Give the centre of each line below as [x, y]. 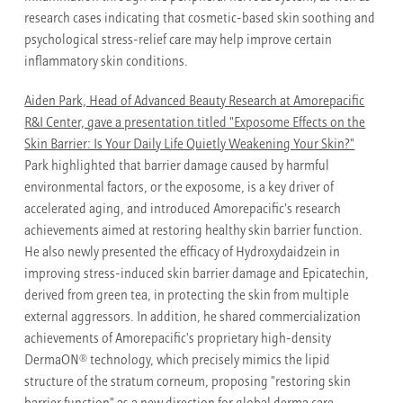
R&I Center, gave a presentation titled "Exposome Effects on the [195, 124]
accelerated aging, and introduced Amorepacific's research [183, 210]
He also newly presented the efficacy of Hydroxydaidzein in [183, 254]
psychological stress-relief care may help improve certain [179, 41]
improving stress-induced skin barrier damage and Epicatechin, [197, 275]
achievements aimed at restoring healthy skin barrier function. [194, 232]
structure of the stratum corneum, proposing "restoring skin [188, 383]
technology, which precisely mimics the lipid [209, 362]
